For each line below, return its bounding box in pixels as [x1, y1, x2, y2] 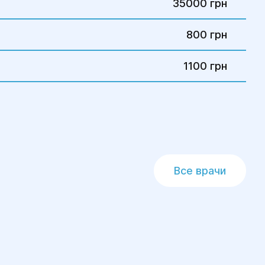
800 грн [186, 28, 227, 41]
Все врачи [174, 164, 226, 177]
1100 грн [183, 60, 227, 72]
